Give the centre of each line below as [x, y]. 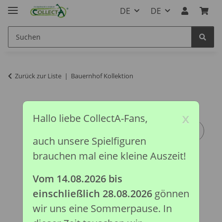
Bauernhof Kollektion [102, 76]
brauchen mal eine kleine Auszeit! [110, 156]
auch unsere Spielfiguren [89, 141]
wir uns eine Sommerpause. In [102, 209]
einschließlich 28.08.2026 [92, 194]
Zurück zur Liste [38, 76]
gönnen [170, 194]
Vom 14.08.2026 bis [77, 179]
